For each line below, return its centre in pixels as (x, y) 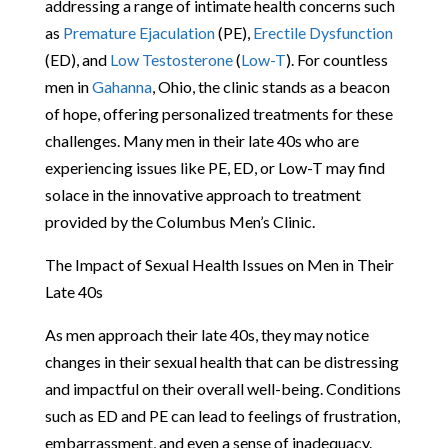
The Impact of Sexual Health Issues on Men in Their (219, 264)
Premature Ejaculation (138, 32)
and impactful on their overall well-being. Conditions (222, 388)
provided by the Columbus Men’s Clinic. (179, 221)
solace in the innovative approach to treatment (202, 194)
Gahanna (121, 86)
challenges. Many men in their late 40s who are (201, 140)
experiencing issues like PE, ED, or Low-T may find (214, 167)
